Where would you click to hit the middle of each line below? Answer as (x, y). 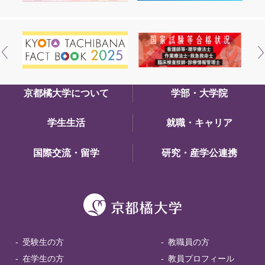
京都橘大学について (66, 93)
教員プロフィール (201, 258)
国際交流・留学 (66, 153)
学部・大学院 (199, 93)
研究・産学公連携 (199, 153)
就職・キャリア (199, 123)
